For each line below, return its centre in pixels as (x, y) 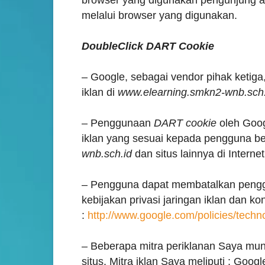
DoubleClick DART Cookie (148, 46)
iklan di (100, 92)
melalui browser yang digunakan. (159, 15)
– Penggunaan (118, 123)
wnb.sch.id (107, 154)
